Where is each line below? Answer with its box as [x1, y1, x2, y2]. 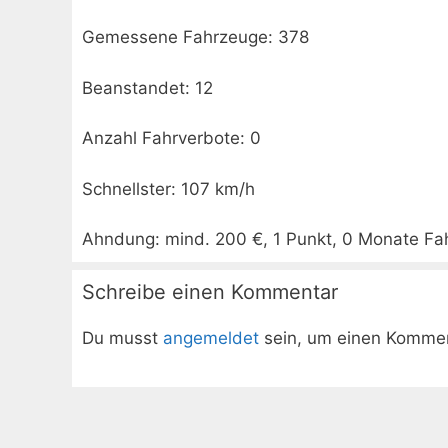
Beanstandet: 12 [82, 77, 213, 98]
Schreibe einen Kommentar [82, 280, 338, 304]
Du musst [82, 328, 163, 348]
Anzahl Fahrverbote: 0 [82, 128, 261, 148]
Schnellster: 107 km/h [82, 178, 255, 199]
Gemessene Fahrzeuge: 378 [82, 27, 309, 47]
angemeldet [163, 328, 259, 348]
